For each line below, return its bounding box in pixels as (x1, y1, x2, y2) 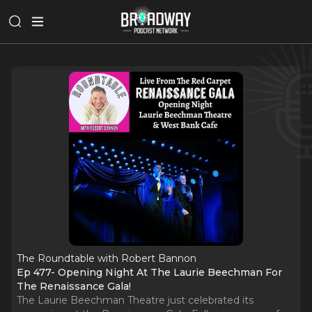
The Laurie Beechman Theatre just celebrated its (17, 294, 253, 306)
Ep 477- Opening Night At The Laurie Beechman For (17, 266, 282, 279)
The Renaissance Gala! (17, 280, 131, 292)
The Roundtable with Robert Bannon (17, 252, 196, 265)
